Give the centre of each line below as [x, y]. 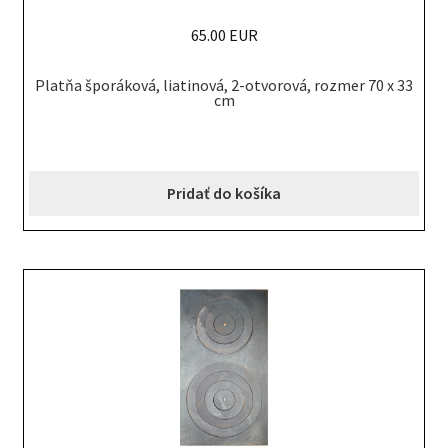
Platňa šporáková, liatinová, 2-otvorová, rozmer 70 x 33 [224, 85]
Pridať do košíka [224, 193]
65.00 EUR [224, 34]
